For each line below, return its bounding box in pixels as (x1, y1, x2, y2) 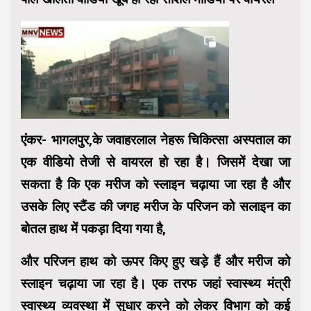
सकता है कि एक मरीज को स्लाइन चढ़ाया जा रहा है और (21, 176, 290, 192)
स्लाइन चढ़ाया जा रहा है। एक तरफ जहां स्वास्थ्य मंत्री (21, 275, 290, 292)
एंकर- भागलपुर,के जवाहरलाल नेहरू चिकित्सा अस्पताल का (21, 131, 290, 148)
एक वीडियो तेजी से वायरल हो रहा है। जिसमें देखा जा (21, 153, 290, 170)
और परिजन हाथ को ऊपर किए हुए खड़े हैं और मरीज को (21, 253, 290, 269)
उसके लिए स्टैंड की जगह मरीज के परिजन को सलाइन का (21, 198, 290, 215)
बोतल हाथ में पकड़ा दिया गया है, (21, 220, 166, 237)
